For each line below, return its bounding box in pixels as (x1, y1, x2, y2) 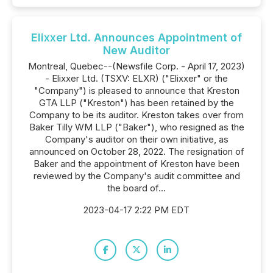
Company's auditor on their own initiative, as (44, 133, 229, 145)
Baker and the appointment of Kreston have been (34, 158, 239, 169)
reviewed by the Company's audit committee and (33, 170, 240, 182)
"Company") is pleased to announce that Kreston (34, 85, 239, 96)
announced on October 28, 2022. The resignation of (29, 146, 244, 157)
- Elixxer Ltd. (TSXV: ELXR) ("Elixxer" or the (45, 73, 228, 84)
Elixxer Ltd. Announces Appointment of (31, 31, 242, 44)
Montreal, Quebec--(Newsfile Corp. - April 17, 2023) (28, 60, 245, 72)
